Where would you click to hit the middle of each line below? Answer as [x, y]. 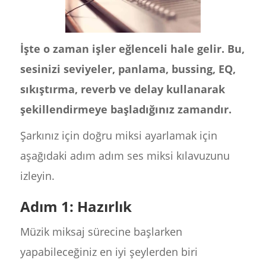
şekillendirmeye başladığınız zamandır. [126, 109]
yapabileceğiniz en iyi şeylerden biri [109, 252]
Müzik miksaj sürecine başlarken [101, 232]
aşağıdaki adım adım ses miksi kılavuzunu [125, 156]
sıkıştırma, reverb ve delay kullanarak [122, 89]
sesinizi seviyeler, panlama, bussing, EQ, [128, 69]
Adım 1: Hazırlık [76, 206]
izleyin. [37, 176]
